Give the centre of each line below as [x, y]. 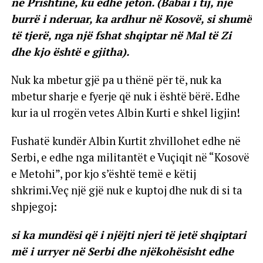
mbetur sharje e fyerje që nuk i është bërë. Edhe [125, 96]
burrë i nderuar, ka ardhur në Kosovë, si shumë [131, 18]
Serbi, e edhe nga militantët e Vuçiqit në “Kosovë [130, 157]
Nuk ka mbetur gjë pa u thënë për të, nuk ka [116, 80]
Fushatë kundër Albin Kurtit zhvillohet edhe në [126, 141]
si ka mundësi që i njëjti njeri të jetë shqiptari [128, 235]
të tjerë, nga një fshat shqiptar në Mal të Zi [121, 35]
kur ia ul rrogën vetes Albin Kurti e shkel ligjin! [125, 112]
